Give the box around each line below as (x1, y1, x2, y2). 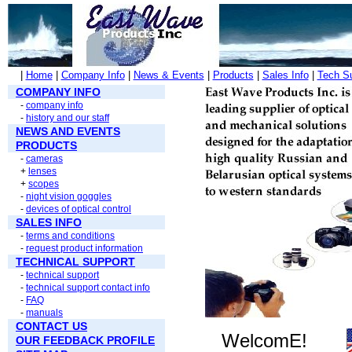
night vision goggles (26, 191, 112, 202)
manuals (26, 307, 63, 318)
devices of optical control (26, 203, 131, 214)
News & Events (133, 69, 204, 81)
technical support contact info (26, 282, 150, 293)
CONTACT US (16, 320, 87, 332)
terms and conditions (26, 230, 115, 241)
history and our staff (26, 112, 109, 123)
